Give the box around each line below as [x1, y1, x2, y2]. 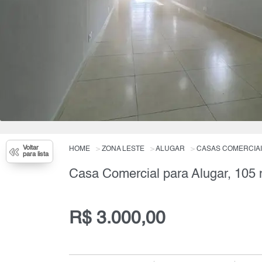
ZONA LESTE [101, 146, 144, 153]
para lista [23, 151, 49, 158]
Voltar [23, 145, 39, 152]
